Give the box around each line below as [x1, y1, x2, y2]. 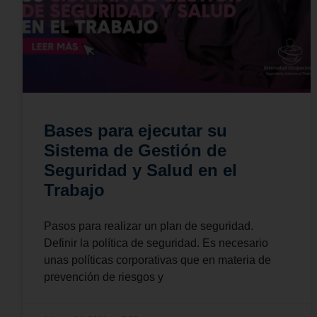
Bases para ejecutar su [44, 120, 227, 140]
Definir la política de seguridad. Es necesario [44, 236, 268, 249]
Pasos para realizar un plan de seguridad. [44, 219, 253, 232]
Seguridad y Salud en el [44, 160, 237, 180]
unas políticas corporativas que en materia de [44, 253, 271, 266]
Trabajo [44, 180, 105, 200]
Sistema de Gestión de [44, 140, 226, 160]
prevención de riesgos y [44, 270, 163, 283]
